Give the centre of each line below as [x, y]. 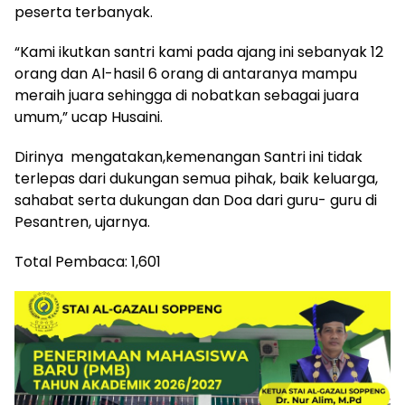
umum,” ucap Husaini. [89, 118]
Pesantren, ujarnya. [82, 222]
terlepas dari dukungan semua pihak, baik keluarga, [196, 179]
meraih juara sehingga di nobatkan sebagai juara [187, 96]
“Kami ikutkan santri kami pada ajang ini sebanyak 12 [199, 52]
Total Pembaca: [71, 262]
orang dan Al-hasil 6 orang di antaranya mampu [188, 74]
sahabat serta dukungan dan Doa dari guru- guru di [196, 201]
